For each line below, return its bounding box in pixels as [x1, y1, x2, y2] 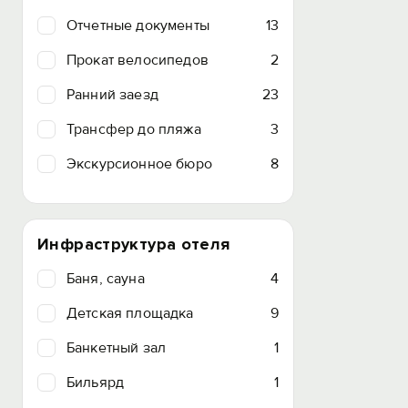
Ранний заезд [66, 86, 158, 104]
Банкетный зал [66, 339, 167, 357]
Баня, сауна [66, 270, 145, 288]
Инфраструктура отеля [37, 234, 230, 254]
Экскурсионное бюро [66, 155, 212, 173]
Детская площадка [66, 304, 194, 322]
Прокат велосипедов [66, 51, 209, 69]
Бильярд [66, 373, 125, 392]
